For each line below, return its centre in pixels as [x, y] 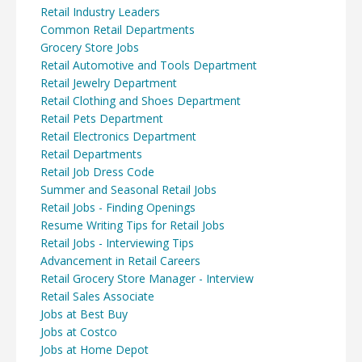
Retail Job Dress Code [97, 171]
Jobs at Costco [79, 331]
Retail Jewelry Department [109, 82]
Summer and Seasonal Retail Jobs [128, 189]
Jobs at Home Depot [95, 349]
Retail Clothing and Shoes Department [141, 100]
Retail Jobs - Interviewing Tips [117, 242]
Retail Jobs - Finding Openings [118, 207]
